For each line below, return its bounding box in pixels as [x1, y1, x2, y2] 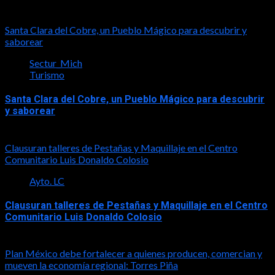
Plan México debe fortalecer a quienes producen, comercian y [5, 247, 262, 260]
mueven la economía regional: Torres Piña [5, 259, 178, 271]
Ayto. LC [29, 174, 64, 187]
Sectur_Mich [29, 57, 82, 69]
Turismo [29, 69, 64, 81]
